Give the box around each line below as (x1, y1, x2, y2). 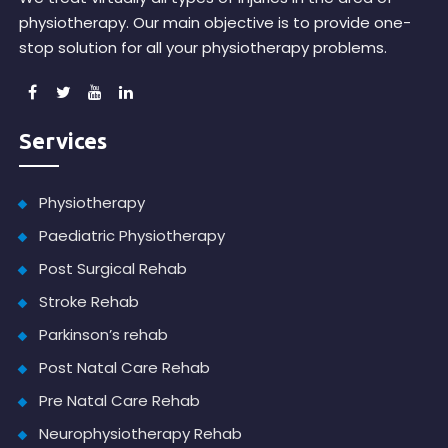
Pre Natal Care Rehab (39, 390, 201, 412)
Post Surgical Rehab (39, 258, 188, 280)
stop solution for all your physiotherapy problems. (19, 37, 388, 59)
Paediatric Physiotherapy (39, 225, 226, 247)
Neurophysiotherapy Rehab (39, 423, 243, 445)
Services (19, 128, 108, 154)
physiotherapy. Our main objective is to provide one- (19, 12, 412, 34)
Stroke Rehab (39, 291, 140, 313)
